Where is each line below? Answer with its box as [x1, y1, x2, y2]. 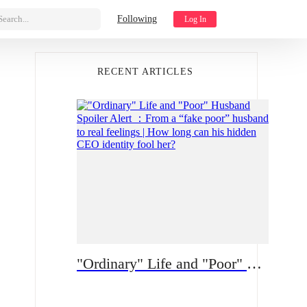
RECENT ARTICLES [97, 66, 193, 77]
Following [117, 14, 157, 24]
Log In [184, 14, 206, 24]
